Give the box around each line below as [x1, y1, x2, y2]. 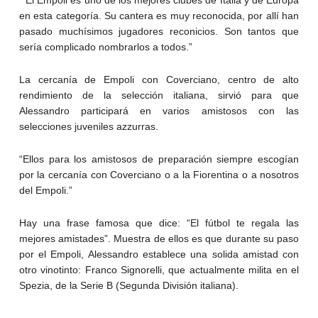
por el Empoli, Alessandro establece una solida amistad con [18, 248, 300, 261]
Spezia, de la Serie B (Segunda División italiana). [18, 280, 238, 292]
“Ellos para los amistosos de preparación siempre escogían [18, 153, 300, 165]
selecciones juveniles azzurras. [18, 121, 158, 133]
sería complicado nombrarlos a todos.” [18, 41, 192, 53]
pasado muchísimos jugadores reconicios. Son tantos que [18, 26, 300, 38]
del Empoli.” [18, 185, 72, 197]
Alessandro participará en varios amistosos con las [18, 105, 300, 117]
